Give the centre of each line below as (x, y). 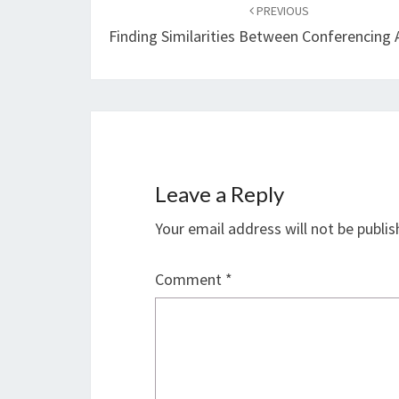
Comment (190, 279)
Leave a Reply (220, 194)
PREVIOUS (282, 11)
